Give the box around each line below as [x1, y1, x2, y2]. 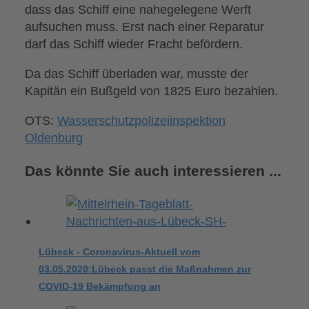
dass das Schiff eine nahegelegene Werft [25, 1, 252, 17]
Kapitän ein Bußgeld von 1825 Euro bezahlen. [25, 83, 279, 99]
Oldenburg [25, 130, 83, 146]
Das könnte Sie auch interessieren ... [25, 162, 282, 179]
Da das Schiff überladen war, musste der [25, 66, 249, 81]
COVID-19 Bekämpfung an [39, 281, 161, 292]
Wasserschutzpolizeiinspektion [57, 113, 226, 128]
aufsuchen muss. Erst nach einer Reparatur [25, 19, 265, 34]
